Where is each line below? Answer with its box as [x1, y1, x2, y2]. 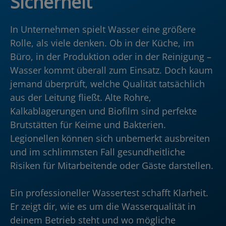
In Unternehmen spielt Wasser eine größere [10, 23, 196, 35]
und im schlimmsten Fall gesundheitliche [10, 145, 185, 158]
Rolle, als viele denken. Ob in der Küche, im [10, 36, 194, 49]
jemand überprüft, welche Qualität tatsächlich [10, 77, 205, 90]
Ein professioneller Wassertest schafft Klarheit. [10, 186, 208, 199]
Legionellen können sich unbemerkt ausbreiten [10, 132, 210, 144]
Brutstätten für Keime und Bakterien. [10, 118, 166, 131]
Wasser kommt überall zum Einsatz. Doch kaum [10, 64, 213, 76]
